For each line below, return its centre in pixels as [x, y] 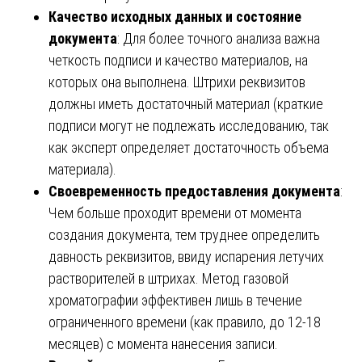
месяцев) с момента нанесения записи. [163, 343]
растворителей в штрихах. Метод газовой [168, 278]
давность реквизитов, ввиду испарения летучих [186, 256]
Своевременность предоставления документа [194, 191]
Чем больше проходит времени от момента [175, 213]
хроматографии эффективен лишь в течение [175, 300]
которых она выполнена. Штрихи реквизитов [177, 82]
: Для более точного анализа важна [219, 38]
